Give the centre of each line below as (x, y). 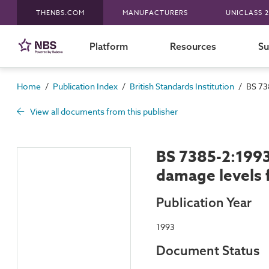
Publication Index (85, 86)
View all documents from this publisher (103, 111)
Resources (193, 46)
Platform (108, 46)
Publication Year (204, 202)
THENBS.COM (60, 13)
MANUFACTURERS (155, 13)
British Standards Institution (182, 86)
